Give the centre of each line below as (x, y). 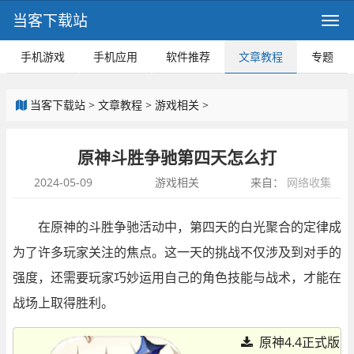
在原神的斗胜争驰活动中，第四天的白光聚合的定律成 (190, 227)
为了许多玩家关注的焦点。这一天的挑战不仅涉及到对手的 (177, 252)
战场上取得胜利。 (63, 303)
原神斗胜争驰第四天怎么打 (177, 157)
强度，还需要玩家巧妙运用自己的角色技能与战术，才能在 (177, 277)
